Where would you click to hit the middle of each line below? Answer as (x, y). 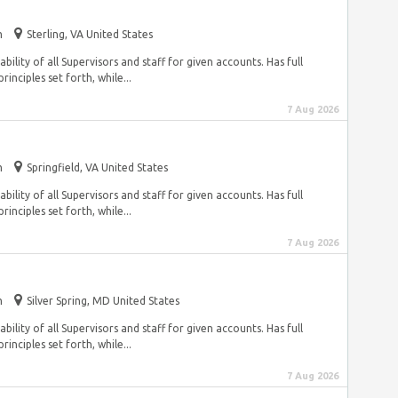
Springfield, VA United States (97, 167)
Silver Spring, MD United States (103, 301)
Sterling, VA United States (90, 34)
